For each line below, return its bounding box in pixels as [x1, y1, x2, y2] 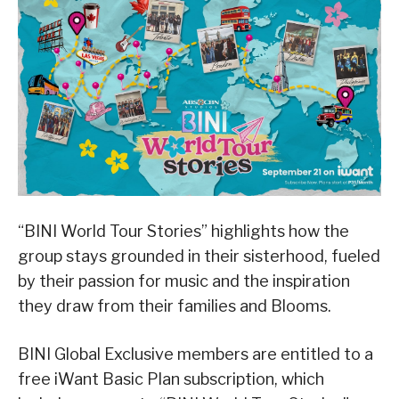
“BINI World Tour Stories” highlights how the [18, 222, 349, 241]
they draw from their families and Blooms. [18, 297, 331, 316]
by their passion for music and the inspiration [18, 272, 350, 291]
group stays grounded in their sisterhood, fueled [18, 247, 380, 266]
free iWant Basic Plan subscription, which [18, 370, 324, 389]
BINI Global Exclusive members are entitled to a [18, 345, 373, 364]
